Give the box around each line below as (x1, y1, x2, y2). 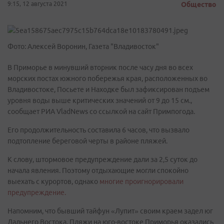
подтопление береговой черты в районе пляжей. (7, 137, 167, 145)
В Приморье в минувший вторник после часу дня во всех (7, 63, 193, 71)
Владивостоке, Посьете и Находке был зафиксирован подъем (7, 85, 209, 93)
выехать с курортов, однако (7, 177, 99, 185)
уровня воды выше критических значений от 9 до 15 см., (7, 96, 192, 104)
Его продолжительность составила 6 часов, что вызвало (7, 126, 189, 134)
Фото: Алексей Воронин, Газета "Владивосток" (7, 42, 159, 50)
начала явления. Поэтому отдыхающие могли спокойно (7, 166, 188, 174)
